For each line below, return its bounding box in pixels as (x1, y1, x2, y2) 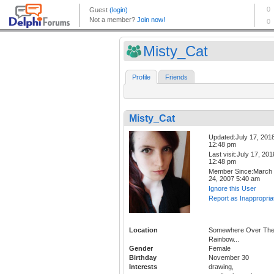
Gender (129, 244, 153, 252)
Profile (132, 73, 150, 81)
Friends (165, 73, 188, 81)
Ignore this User (209, 185, 256, 193)
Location (129, 226, 158, 234)
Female (209, 244, 231, 252)
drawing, (209, 262, 234, 270)
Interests (129, 262, 157, 270)
